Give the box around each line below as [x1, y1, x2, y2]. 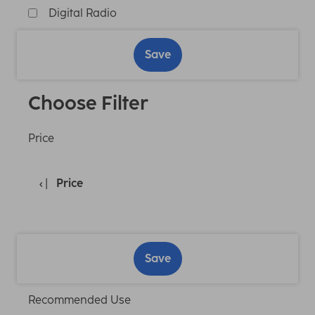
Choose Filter [28, 91, 148, 115]
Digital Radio [49, 6, 117, 20]
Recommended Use [28, 292, 131, 307]
